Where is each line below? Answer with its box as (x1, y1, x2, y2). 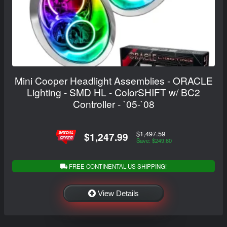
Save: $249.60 (136, 136, 172, 144)
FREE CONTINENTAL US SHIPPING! (67, 162, 167, 170)
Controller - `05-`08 (72, 97, 155, 111)
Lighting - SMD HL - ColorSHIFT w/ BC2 (27, 85, 200, 99)
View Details (98, 188, 139, 198)
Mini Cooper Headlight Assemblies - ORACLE (14, 73, 213, 88)
